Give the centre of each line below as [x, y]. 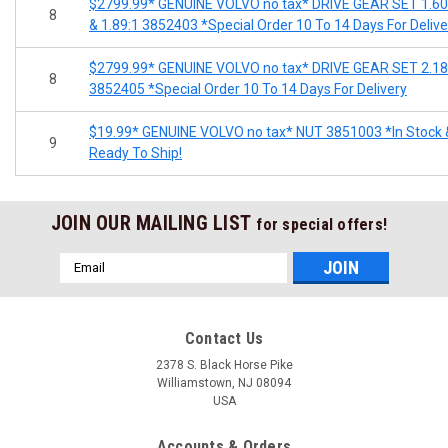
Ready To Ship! [135, 152]
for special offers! [322, 224]
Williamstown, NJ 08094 [224, 382]
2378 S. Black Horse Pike [224, 364]
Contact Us [224, 338]
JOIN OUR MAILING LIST [153, 222]
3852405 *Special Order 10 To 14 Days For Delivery [248, 88]
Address [86, 282]
